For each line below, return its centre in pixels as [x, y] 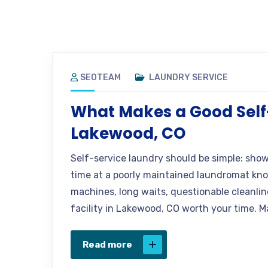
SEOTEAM [100, 77]
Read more [107, 244]
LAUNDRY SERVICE [188, 77]
